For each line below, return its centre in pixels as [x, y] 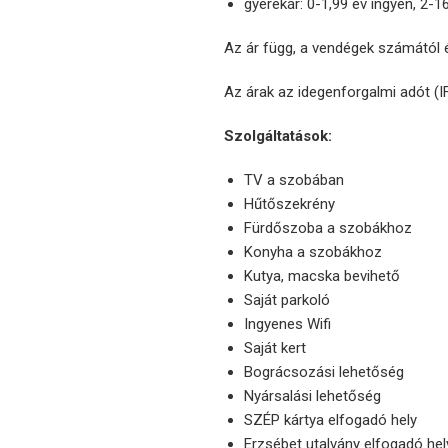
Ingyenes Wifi [287, 324]
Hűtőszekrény [289, 204]
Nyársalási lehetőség [312, 396]
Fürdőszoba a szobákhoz [328, 228]
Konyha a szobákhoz [313, 252]
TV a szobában [294, 180]
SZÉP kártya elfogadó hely [330, 420]
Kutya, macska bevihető [322, 276]
